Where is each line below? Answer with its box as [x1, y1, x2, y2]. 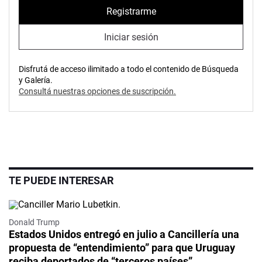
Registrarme [106, 5, 156, 17]
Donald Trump [9, 218, 60, 227]
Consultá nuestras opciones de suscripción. [19, 87, 176, 96]
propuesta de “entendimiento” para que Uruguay [9, 242, 235, 254]
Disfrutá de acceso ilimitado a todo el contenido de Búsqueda [19, 64, 239, 74]
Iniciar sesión [104, 31, 158, 43]
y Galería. [19, 75, 53, 85]
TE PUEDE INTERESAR [9, 174, 113, 187]
